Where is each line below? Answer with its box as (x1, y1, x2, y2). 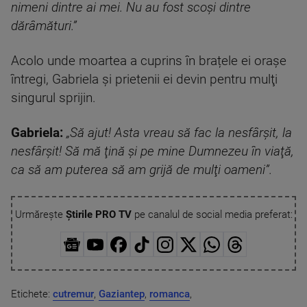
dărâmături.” (11, 19, 77, 34)
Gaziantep (99, 287, 145, 300)
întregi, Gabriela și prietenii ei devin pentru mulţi (11, 72, 278, 87)
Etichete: (11, 287, 53, 300)
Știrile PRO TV (65, 208, 132, 221)
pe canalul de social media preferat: (131, 208, 293, 221)
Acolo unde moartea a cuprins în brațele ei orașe (11, 53, 286, 69)
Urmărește (14, 208, 66, 221)
